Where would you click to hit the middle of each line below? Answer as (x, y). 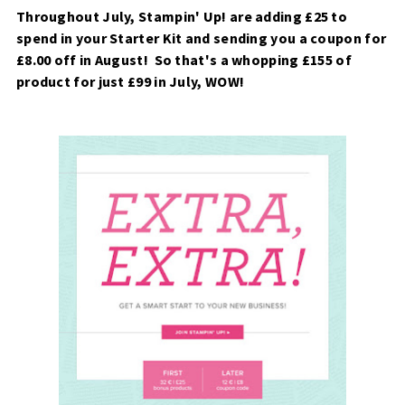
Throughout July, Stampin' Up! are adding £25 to (182, 16)
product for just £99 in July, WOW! (130, 81)
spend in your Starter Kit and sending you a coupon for (201, 38)
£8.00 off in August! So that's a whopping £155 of (184, 59)
